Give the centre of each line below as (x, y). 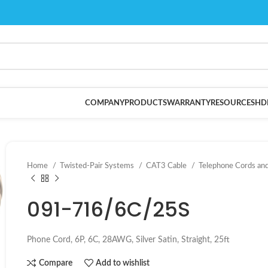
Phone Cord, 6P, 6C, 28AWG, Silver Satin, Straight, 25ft (128, 240)
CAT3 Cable (167, 166)
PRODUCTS (146, 103)
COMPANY (105, 103)
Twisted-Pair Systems (98, 166)
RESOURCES (233, 103)
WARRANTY (189, 103)
